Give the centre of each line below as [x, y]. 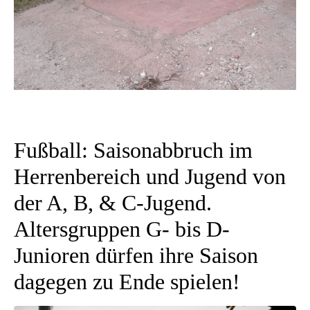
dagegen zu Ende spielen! [127, 282]
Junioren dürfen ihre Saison [136, 256]
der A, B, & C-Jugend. [113, 203]
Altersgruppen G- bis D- [122, 229]
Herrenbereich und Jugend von [150, 177]
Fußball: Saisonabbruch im [133, 151]
